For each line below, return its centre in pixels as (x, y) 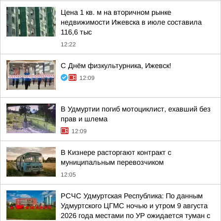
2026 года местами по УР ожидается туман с (135, 216)
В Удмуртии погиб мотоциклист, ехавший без (136, 109)
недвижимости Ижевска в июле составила (131, 22)
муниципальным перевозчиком (112, 162)
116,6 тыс (76, 32)
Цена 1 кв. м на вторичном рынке (116, 12)
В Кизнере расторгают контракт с (116, 152)
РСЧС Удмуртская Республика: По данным (132, 196)
